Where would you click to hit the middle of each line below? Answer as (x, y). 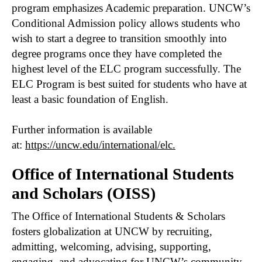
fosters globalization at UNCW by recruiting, (112, 231)
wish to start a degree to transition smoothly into (119, 38)
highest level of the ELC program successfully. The (126, 68)
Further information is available (82, 129)
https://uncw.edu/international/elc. (100, 144)
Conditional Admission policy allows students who (126, 23)
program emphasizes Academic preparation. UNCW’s (131, 8)
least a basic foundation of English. (90, 99)
